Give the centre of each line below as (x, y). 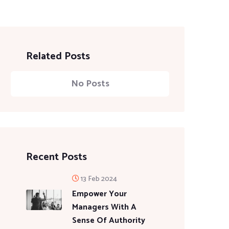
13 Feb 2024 (99, 179)
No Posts (90, 84)
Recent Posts (56, 157)
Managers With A (104, 207)
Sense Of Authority (109, 221)
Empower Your (99, 194)
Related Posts (58, 56)
